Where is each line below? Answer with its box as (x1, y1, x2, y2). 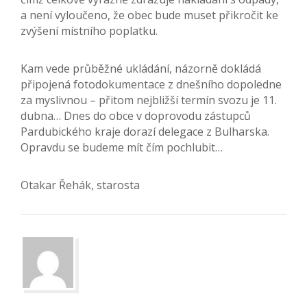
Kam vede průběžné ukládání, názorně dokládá (21, 61, 261, 77)
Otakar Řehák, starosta (21, 177, 140, 193)
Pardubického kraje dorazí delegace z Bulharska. (21, 124, 269, 140)
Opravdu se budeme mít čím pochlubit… (21, 140, 223, 156)
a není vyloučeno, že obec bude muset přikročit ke (21, 8, 278, 23)
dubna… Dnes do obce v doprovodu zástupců (21, 108, 251, 124)
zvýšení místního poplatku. (21, 23, 160, 39)
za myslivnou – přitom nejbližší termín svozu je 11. (21, 93, 277, 108)
